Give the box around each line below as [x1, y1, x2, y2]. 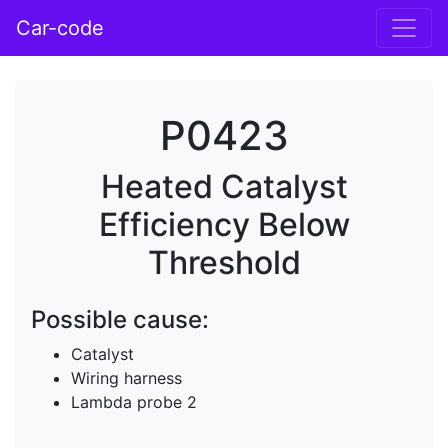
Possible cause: [31, 305, 209, 334]
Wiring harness [71, 368, 182, 388]
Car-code [16, 16, 104, 40]
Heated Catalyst [100, 167, 348, 206]
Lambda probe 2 [71, 392, 197, 412]
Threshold [147, 243, 301, 282]
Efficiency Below [98, 205, 350, 244]
